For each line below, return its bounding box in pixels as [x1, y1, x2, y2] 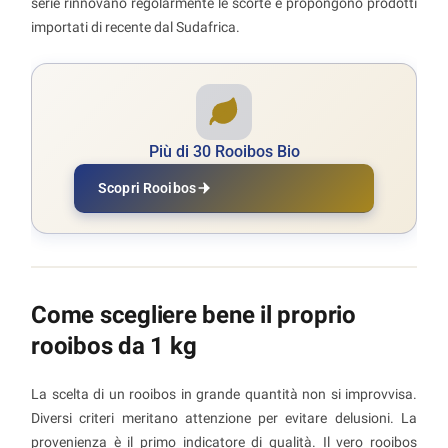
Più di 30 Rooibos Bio [148, 141, 300, 161]
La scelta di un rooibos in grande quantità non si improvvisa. [31, 385, 417, 402]
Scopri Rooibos [98, 179, 196, 196]
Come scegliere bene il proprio [31, 300, 356, 329]
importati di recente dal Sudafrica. [31, 18, 240, 35]
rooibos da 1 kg [31, 331, 197, 360]
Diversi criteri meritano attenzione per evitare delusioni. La [31, 409, 417, 426]
